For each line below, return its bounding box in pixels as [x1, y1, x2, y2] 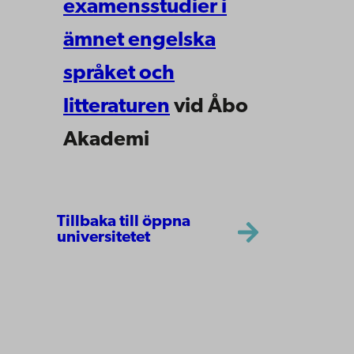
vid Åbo [170, 96, 248, 118]
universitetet [57, 230, 150, 247]
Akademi [63, 129, 149, 151]
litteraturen [63, 96, 170, 118]
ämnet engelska [63, 29, 216, 51]
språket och [63, 62, 175, 85]
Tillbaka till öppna [57, 214, 190, 231]
